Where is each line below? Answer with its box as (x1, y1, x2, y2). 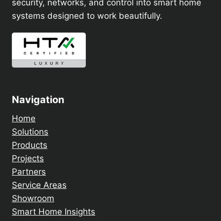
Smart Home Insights (12, 207, 95, 217)
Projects (12, 153, 44, 163)
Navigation (12, 94, 64, 106)
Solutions (12, 127, 48, 137)
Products (12, 140, 47, 150)
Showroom (12, 193, 54, 203)
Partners (12, 167, 46, 177)
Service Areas (12, 180, 67, 190)
